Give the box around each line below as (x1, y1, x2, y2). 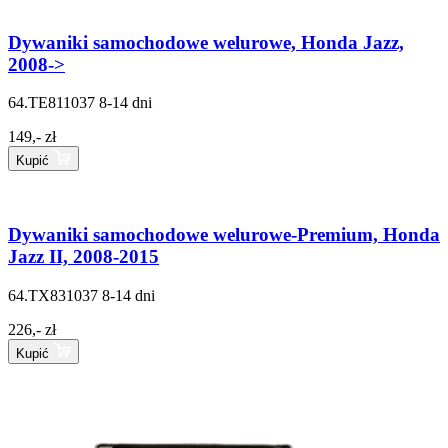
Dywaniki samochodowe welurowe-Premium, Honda (8, 223, 440, 245)
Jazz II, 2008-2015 (8, 245, 159, 267)
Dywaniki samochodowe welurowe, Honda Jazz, (8, 31, 404, 53)
